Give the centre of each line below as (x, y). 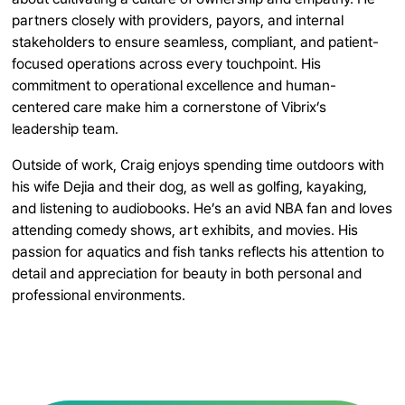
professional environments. (99, 295)
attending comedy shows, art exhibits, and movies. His (185, 230)
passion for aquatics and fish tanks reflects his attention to (198, 252)
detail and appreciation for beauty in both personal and (187, 273)
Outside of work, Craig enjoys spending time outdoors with (198, 165)
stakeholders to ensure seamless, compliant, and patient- (196, 42)
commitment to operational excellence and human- (174, 85)
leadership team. (66, 129)
